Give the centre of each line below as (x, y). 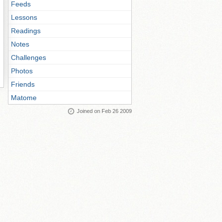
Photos (22, 71)
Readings (26, 31)
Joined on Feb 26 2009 (104, 111)
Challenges (28, 57)
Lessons (24, 17)
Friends (23, 84)
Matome (24, 98)
